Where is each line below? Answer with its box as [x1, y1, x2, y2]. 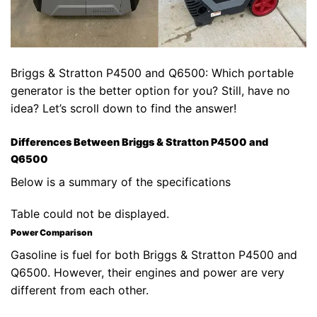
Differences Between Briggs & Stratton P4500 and [11, 136, 268, 149]
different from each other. [11, 283, 149, 298]
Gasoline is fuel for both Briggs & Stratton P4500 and [11, 248, 297, 263]
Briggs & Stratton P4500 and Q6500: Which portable [11, 66, 294, 81]
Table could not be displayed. [11, 207, 169, 221]
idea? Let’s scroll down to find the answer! [11, 101, 236, 116]
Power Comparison [11, 227, 93, 238]
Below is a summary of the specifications [11, 174, 231, 189]
